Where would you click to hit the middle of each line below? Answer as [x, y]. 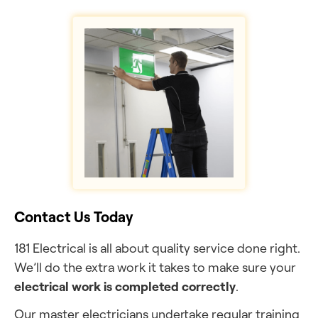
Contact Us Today [74, 216]
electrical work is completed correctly [125, 286]
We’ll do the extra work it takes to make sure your [155, 267]
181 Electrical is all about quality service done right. [157, 248]
